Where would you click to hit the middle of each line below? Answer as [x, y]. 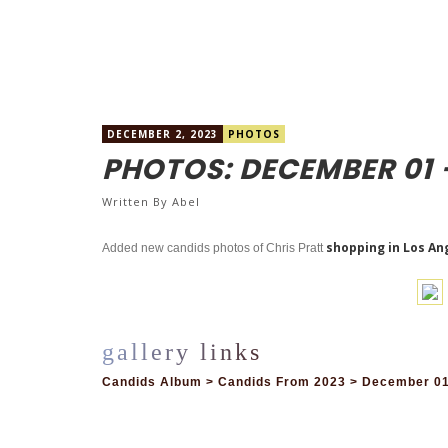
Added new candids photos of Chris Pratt [212, 248]
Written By [137, 201]
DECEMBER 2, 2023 [162, 134]
